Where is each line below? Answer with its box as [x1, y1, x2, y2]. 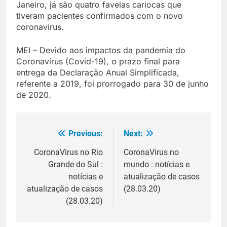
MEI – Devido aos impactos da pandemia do [16, 45, 185, 56]
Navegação [26, 129, 88, 144]
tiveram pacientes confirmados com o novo [16, 11, 183, 21]
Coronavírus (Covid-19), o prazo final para [16, 56, 180, 67]
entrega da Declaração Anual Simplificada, [16, 67, 179, 78]
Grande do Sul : [48, 160, 103, 170]
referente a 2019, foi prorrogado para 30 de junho [16, 79, 209, 89]
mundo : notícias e [124, 160, 190, 170]
